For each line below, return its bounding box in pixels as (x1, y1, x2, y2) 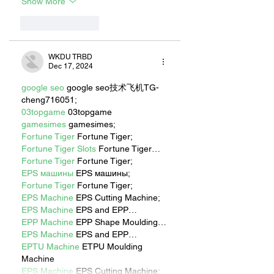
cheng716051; (21, 95, 77, 105)
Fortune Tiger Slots (21, 144, 96, 154)
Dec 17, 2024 (48, 62, 93, 71)
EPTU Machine (21, 242, 80, 252)
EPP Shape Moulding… (73, 217, 166, 228)
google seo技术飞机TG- (64, 83, 159, 93)
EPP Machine (21, 217, 73, 228)
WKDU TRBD (48, 53, 92, 62)
